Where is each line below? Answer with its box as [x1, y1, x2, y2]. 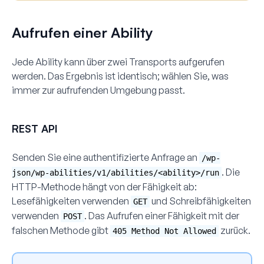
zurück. [219, 224, 250, 236]
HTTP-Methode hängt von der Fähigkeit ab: [12, 180, 197, 193]
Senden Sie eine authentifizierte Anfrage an [12, 151, 199, 163]
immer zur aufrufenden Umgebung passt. [12, 84, 185, 96]
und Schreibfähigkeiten [150, 194, 251, 207]
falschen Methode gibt [12, 224, 110, 236]
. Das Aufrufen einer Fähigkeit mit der [84, 209, 239, 222]
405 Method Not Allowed [113, 226, 216, 236]
